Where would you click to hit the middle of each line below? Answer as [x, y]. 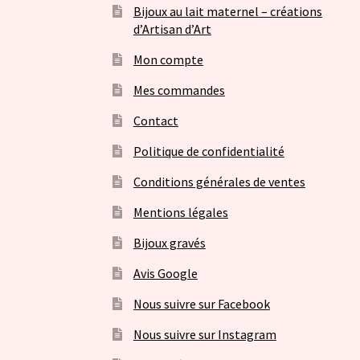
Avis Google [165, 274]
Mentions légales [180, 213]
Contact [155, 121]
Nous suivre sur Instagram [205, 335]
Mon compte [168, 60]
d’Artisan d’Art [172, 29]
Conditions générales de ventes [219, 182]
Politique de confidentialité [209, 151]
